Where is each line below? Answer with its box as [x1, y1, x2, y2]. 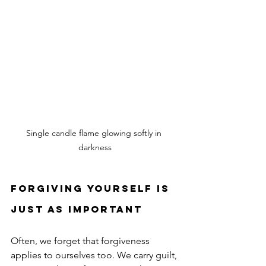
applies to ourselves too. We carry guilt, [11, 249, 179, 261]
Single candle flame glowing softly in [26, 127, 164, 138]
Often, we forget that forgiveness [11, 235, 152, 246]
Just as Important [11, 202, 142, 215]
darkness [78, 141, 112, 153]
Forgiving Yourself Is [11, 182, 174, 194]
